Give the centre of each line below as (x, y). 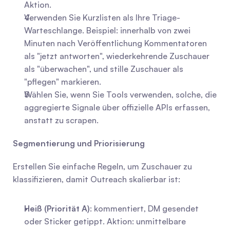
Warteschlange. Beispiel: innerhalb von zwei (107, 30)
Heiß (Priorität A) (57, 208)
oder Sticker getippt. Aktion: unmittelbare (105, 221)
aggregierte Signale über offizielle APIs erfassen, (117, 107)
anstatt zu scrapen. (61, 120)
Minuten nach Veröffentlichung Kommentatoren (116, 43)
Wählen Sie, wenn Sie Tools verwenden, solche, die (120, 94)
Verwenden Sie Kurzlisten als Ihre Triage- (102, 17)
